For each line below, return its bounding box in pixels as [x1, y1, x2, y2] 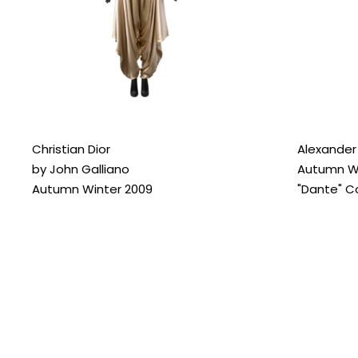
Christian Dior [32, 140, 110, 157]
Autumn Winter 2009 [32, 180, 153, 197]
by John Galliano [32, 160, 129, 177]
